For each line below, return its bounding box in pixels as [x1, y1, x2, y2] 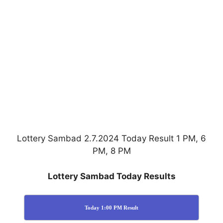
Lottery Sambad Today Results [47, 171, 176, 181]
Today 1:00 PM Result [85, 205, 138, 211]
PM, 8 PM [92, 146, 131, 156]
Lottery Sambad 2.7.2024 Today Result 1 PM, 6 [17, 133, 206, 144]
